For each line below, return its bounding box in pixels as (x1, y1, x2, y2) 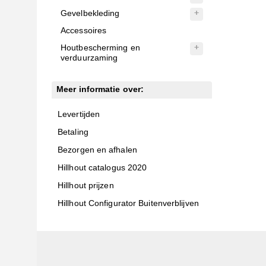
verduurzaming (61, 53, 118, 62)
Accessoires (61, 26, 107, 35)
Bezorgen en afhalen (58, 145, 137, 154)
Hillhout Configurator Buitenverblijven (58, 198, 199, 208)
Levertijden (58, 109, 100, 119)
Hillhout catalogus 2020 (58, 163, 147, 172)
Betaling (58, 127, 88, 137)
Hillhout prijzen (58, 180, 114, 190)
